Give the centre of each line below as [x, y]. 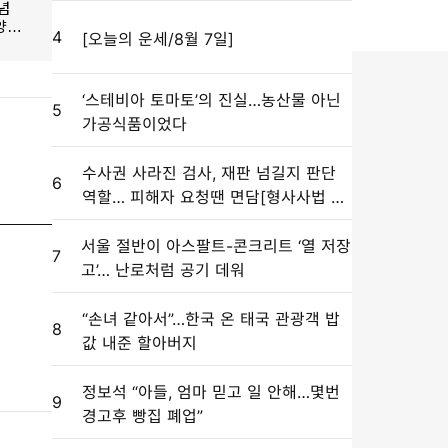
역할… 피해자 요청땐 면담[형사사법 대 [214, 197]
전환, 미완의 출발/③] [155, 221]
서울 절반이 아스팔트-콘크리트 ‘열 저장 [216, 246]
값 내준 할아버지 [139, 343]
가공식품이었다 [134, 124]
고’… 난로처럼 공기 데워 [163, 270]
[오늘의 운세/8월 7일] [158, 39]
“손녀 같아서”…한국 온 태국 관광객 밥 [211, 319]
